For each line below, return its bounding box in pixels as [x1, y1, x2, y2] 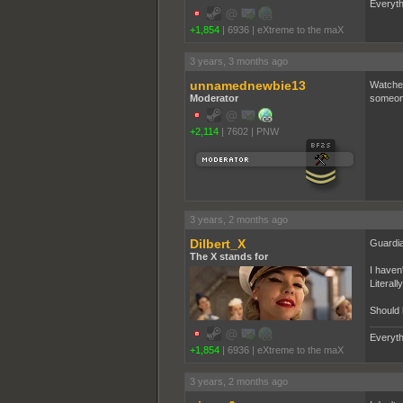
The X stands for [189, 250, 268, 262]
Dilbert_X [189, 236, 246, 251]
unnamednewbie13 [189, 77, 306, 93]
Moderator [189, 92, 238, 103]
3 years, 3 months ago [189, 55, 288, 67]
